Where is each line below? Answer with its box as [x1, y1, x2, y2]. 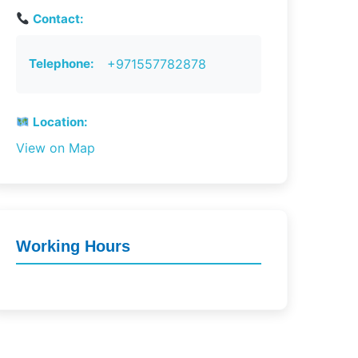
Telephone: [28, 56, 94, 71]
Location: [29, 114, 88, 129]
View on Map [15, 140, 95, 156]
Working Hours [15, 237, 130, 255]
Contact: [29, 11, 84, 26]
